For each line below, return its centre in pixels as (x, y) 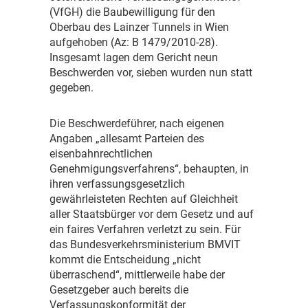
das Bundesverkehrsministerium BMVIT (145, 245)
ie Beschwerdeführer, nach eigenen (141, 124)
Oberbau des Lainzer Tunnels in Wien (139, 27)
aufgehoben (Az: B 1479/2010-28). (134, 43)
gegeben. (71, 88)
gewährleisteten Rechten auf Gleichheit (144, 199)
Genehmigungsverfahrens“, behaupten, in (149, 169)
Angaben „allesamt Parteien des (127, 139)
